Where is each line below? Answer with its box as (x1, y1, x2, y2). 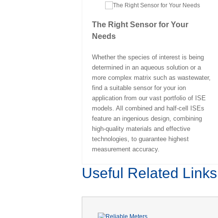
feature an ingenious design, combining (91, 114, 202, 122)
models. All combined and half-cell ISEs (91, 104, 204, 112)
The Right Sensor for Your (91, 20, 188, 29)
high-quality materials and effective (91, 125, 190, 132)
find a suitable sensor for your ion (91, 84, 186, 91)
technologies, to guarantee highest (91, 135, 189, 143)
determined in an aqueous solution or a (91, 63, 201, 71)
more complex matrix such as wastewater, (91, 73, 211, 81)
